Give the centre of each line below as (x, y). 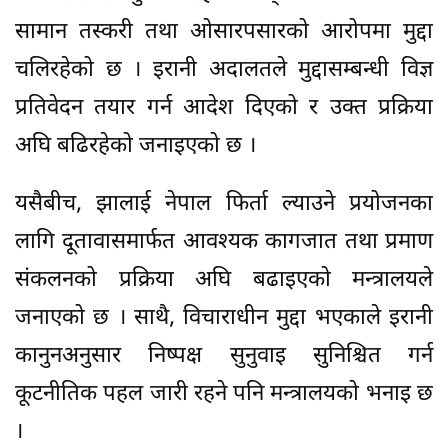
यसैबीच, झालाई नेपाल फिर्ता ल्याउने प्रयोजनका (224, 205)
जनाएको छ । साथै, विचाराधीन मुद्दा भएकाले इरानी (224, 319)
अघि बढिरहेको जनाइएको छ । (135, 147)
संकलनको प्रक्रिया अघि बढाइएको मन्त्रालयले (224, 281)
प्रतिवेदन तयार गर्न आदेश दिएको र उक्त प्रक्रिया (224, 109)
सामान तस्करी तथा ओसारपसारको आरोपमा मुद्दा (224, 33)
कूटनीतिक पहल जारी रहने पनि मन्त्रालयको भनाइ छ (224, 395)
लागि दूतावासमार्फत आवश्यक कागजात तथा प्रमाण (224, 243)
